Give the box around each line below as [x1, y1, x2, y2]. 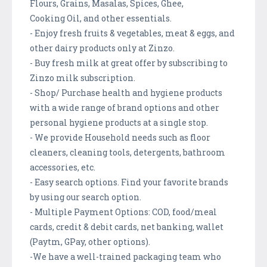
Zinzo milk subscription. [30, 72, 135, 83]
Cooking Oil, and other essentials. [30, 12, 172, 24]
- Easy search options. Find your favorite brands [30, 176, 228, 188]
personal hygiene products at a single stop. [30, 116, 208, 128]
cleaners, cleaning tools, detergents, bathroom [30, 146, 225, 158]
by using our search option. [30, 191, 141, 203]
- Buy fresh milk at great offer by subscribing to [30, 57, 228, 69]
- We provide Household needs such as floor [30, 131, 210, 143]
